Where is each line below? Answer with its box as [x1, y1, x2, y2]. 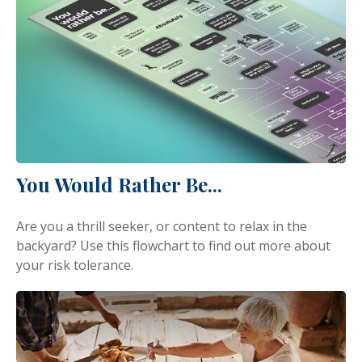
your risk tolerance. [16, 255, 133, 274]
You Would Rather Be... [16, 170, 222, 197]
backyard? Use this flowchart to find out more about [16, 236, 330, 255]
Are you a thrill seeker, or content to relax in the [16, 217, 307, 235]
